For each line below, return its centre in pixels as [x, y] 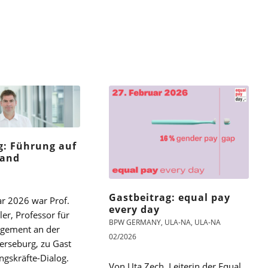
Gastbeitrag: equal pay [170, 197]
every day [135, 209]
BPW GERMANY [135, 222]
